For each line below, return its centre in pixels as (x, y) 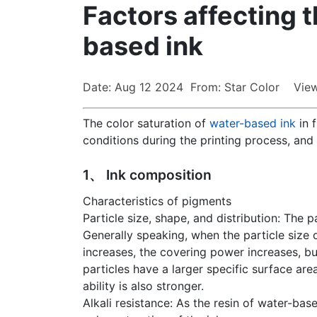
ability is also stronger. (143, 286)
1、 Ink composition (147, 175)
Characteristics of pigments (157, 201)
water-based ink (253, 123)
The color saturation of (146, 123)
